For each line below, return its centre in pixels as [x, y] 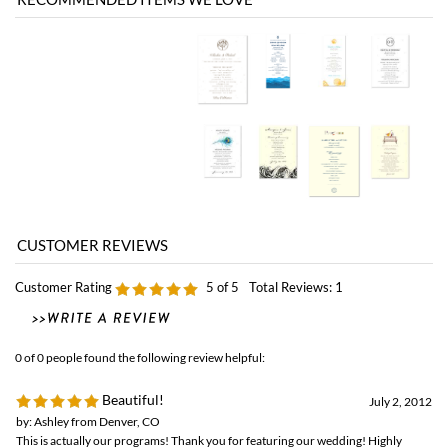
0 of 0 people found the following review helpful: [140, 255]
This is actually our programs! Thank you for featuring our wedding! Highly [209, 338]
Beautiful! [131, 297]
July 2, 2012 [400, 299]
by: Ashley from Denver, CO [88, 319]
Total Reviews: [292, 185]
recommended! [56, 354]
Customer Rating [63, 185]
